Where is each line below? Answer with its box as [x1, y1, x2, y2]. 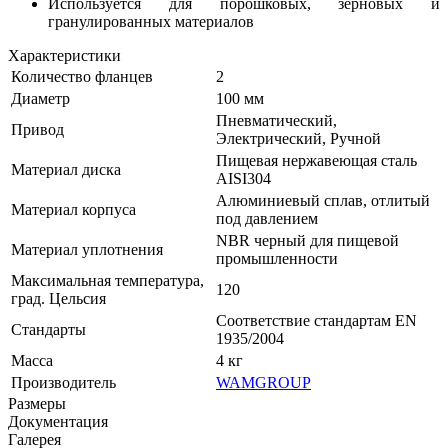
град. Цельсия [11, 289, 106, 307]
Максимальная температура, [11, 271, 204, 289]
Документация [8, 412, 108, 430]
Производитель [11, 373, 116, 391]
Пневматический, [216, 111, 337, 129]
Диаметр [11, 89, 70, 107]
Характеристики [8, 46, 121, 64]
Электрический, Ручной [216, 129, 381, 147]
